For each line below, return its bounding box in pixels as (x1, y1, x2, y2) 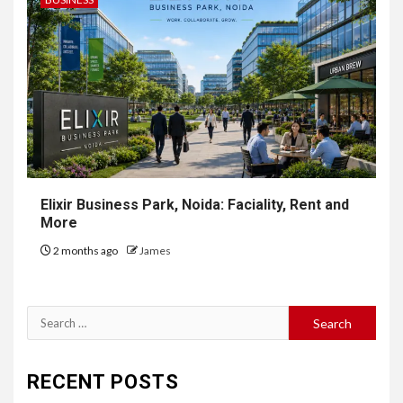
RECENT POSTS (27, 371, 179, 394)
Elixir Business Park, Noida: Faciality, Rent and (40, 196, 349, 214)
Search (26, 309, 72, 327)
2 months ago (51, 244, 120, 258)
